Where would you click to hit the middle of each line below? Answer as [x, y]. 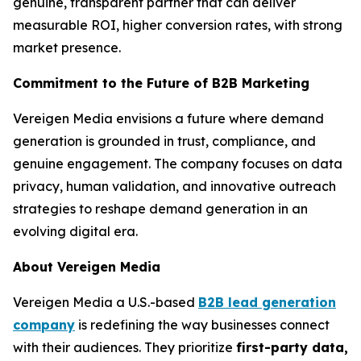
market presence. [67, 48]
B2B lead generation [267, 302]
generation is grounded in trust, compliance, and [164, 141]
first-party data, [292, 347]
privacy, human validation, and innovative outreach [174, 186]
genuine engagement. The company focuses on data [178, 164]
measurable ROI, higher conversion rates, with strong [178, 25]
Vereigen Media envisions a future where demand [168, 118]
